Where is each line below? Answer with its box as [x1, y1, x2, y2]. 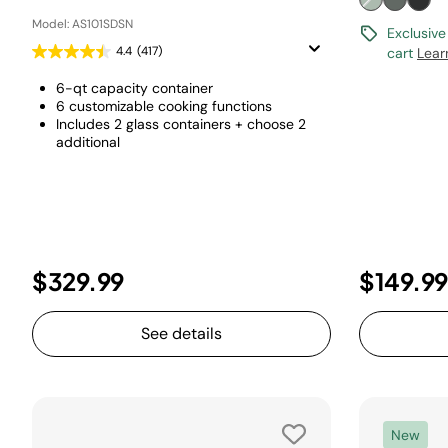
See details [141, 323, 222, 344]
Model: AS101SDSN [32, 16, 133, 32]
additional [56, 133, 120, 151]
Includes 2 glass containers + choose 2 [56, 115, 306, 133]
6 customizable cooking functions [56, 97, 272, 115]
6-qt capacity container [56, 79, 213, 97]
